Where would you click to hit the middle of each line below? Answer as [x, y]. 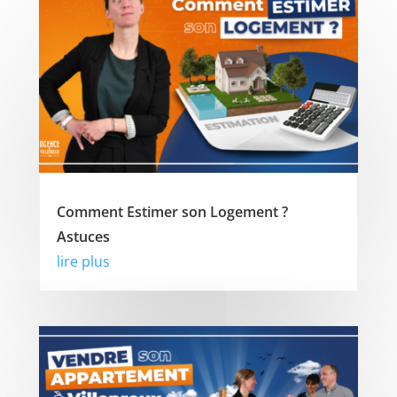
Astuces [83, 237]
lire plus [83, 262]
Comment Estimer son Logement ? [172, 212]
